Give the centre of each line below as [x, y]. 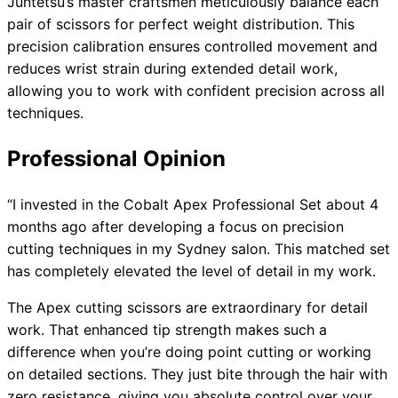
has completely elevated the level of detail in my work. [191, 271]
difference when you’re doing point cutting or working [189, 351]
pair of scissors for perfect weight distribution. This [181, 24]
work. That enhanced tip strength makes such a [167, 329]
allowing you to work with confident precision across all [196, 91]
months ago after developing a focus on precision [175, 226]
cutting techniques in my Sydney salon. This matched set [199, 248]
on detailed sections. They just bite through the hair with [197, 374]
